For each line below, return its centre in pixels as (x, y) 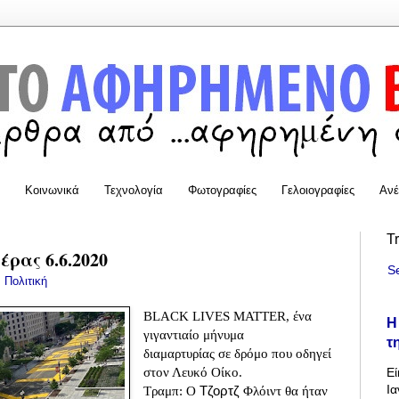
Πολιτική (26, 281)
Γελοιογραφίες (318, 190)
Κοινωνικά (52, 190)
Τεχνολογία (134, 190)
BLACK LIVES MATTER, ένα (228, 316)
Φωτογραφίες (222, 190)
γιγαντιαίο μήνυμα (194, 335)
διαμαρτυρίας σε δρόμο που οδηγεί (238, 354)
